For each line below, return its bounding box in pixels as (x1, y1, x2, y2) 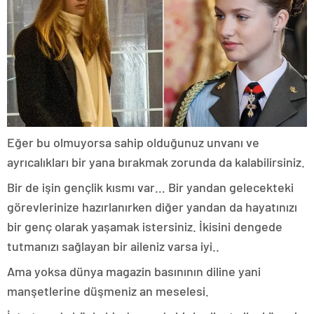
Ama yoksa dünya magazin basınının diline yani (7, 263, 261, 279)
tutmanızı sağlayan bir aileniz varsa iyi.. (7, 238, 219, 254)
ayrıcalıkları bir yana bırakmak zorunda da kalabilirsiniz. (7, 153, 305, 170)
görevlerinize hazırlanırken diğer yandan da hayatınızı (7, 198, 297, 214)
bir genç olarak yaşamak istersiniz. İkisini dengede (7, 218, 282, 234)
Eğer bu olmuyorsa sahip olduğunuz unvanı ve (7, 134, 259, 150)
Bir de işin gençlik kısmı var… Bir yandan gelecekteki (7, 179, 294, 195)
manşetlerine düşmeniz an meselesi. (7, 282, 209, 299)
